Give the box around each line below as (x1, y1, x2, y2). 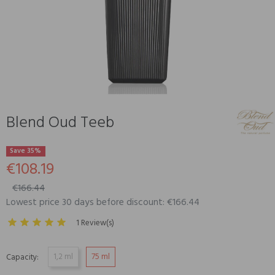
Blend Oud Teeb (6, 110, 114, 136)
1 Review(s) (76, 217, 114, 230)
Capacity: (6, 251, 39, 264)
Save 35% (10, 145, 42, 157)
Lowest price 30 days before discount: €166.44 (6, 195, 199, 210)
